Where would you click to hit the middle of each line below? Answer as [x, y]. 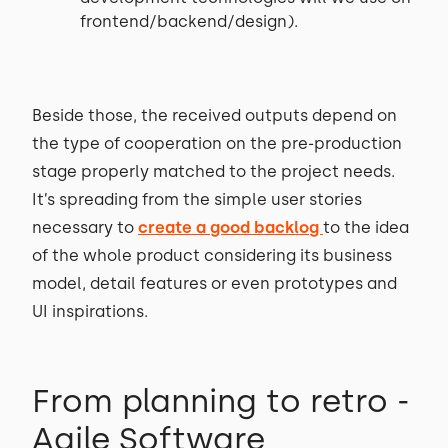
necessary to [85, 227]
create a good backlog [230, 227]
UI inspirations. [92, 311]
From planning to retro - [221, 401]
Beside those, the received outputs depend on [214, 115]
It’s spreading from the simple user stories [197, 199]
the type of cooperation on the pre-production [217, 143]
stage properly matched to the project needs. [213, 171]
